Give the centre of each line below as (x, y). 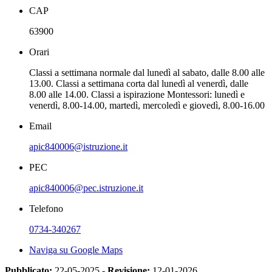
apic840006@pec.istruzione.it (86, 188)
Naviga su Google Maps (76, 250)
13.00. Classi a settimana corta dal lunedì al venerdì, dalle (139, 83)
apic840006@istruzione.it (78, 146)
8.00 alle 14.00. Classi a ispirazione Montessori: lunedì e (137, 94)
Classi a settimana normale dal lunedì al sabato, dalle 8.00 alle (147, 72)
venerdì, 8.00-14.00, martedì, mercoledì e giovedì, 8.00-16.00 (147, 105)
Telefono (46, 208)
